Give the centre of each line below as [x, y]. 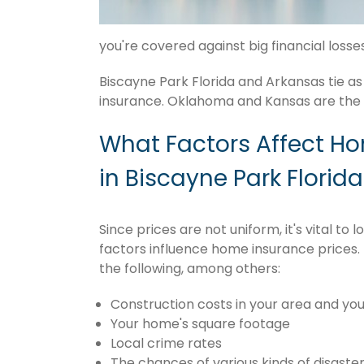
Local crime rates [166, 344]
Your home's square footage [200, 324]
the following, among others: [190, 269]
